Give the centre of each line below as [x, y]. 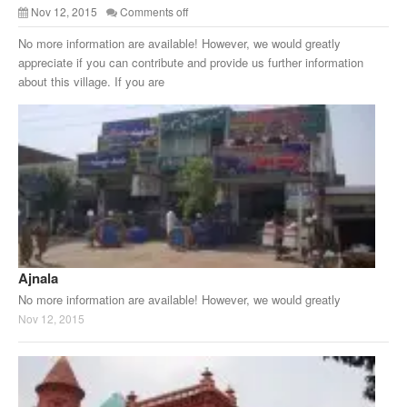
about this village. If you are [91, 82]
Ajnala [38, 278]
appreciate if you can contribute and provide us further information [191, 63]
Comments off [154, 12]
